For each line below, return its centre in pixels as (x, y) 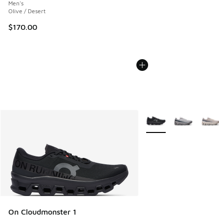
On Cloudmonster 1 (42, 212)
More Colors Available (176, 116)
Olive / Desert (27, 11)
